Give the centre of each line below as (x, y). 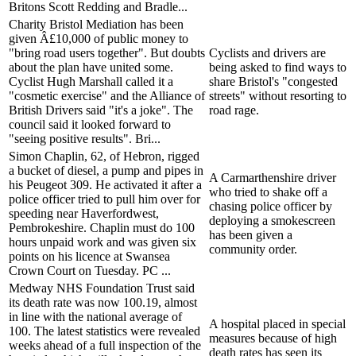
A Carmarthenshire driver (273, 177)
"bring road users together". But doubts (107, 52)
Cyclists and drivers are (267, 52)
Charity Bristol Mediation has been (96, 24)
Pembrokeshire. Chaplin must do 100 (102, 227)
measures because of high (273, 338)
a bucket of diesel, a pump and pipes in (106, 170)
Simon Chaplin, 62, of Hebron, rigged (104, 156)
